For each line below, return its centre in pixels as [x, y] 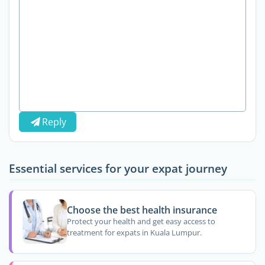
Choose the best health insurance [142, 210]
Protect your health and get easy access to [141, 222]
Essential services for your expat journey [118, 168]
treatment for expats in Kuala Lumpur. [134, 233]
